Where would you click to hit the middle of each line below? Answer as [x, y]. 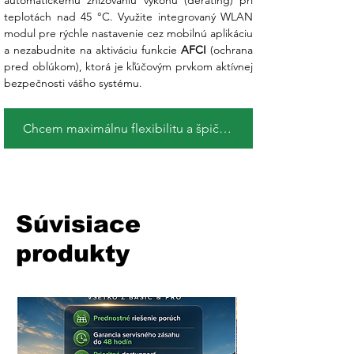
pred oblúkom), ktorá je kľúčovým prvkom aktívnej [128, 67]
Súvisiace [78, 224]
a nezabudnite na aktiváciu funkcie [92, 50]
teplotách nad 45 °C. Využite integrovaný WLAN [128, 17]
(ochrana [230, 50]
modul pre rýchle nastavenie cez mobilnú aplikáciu [128, 34]
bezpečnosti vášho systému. [73, 83]
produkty [73, 254]
